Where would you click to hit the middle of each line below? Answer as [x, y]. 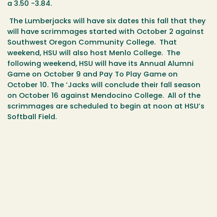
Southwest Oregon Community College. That [92, 43]
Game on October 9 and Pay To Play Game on [93, 75]
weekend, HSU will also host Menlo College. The [94, 54]
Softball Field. [32, 118]
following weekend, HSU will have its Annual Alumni [101, 64]
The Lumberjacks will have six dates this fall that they [107, 22]
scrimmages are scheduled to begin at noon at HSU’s [106, 107]
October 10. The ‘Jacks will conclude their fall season [104, 86]
